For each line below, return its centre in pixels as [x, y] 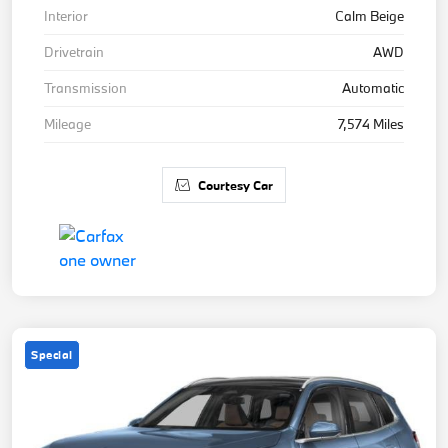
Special [52, 355]
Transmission [85, 88]
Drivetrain [74, 52]
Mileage [67, 124]
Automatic [373, 88]
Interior [66, 16]
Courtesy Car [235, 185]
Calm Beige [369, 16]
